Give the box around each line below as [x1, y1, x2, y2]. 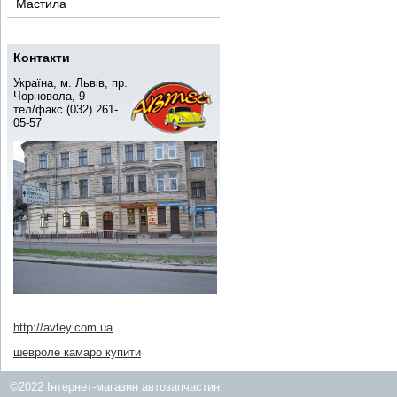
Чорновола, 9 [13, 90, 85, 103]
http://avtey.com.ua [13, 320, 113, 334]
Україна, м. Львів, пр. [13, 76, 128, 90]
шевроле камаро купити [13, 345, 141, 359]
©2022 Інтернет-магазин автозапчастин [10, 379, 220, 393]
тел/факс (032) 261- [13, 103, 118, 116]
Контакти [13, 51, 70, 65]
